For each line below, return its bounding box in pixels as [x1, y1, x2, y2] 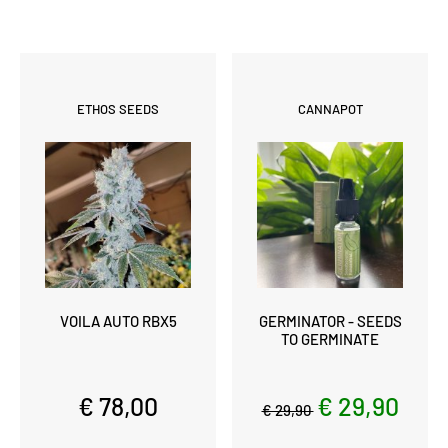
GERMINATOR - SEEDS [258, 311, 402, 330]
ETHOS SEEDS [77, 100, 159, 117]
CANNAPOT [297, 100, 363, 117]
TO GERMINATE [281, 329, 379, 348]
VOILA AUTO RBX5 [59, 311, 177, 330]
